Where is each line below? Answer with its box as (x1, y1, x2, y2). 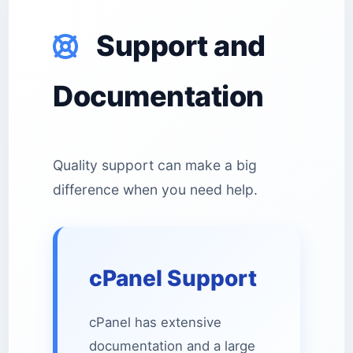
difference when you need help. (53, 181, 258, 198)
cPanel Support (89, 265, 257, 292)
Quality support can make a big (53, 157, 257, 173)
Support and (90, 28, 266, 63)
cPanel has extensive (89, 314, 221, 330)
